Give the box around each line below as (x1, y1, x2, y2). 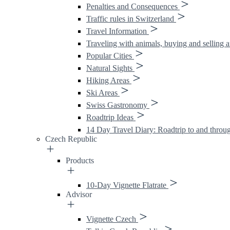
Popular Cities (86, 51, 132, 60)
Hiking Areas (86, 76, 129, 85)
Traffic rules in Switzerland (86, 14, 174, 23)
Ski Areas (86, 88, 118, 97)
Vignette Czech (86, 215, 136, 223)
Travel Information (86, 27, 147, 35)
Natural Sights (86, 64, 132, 72)
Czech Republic (45, 135, 97, 143)
